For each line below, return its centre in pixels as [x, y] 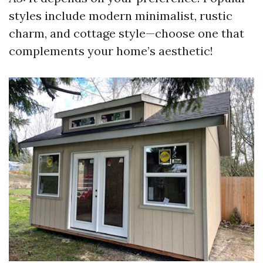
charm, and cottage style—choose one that [127, 33]
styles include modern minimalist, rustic [121, 15]
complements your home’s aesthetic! [111, 50]
